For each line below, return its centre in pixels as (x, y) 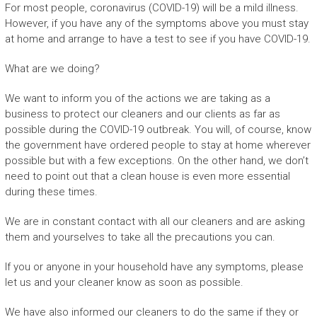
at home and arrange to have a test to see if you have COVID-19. (157, 39)
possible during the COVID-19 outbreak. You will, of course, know (158, 129)
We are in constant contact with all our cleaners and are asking (155, 221)
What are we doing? (52, 68)
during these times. (51, 191)
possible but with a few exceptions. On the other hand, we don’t (156, 160)
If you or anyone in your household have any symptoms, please (154, 266)
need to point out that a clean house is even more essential (147, 176)
